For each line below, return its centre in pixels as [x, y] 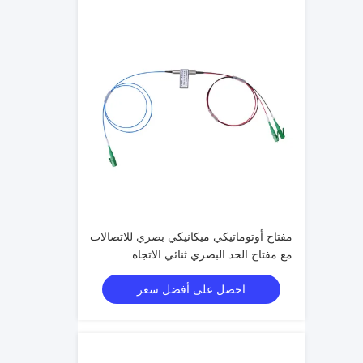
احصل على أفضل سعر [191, 289]
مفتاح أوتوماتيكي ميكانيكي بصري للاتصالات [191, 237]
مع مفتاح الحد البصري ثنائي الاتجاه [212, 254]
